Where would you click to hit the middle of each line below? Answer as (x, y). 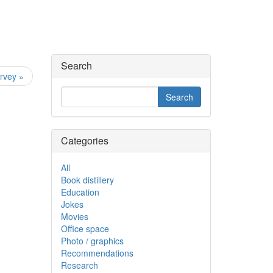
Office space (85, 229)
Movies (74, 216)
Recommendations (97, 253)
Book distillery (87, 180)
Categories (84, 140)
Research (79, 265)
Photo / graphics (92, 241)
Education (80, 192)
